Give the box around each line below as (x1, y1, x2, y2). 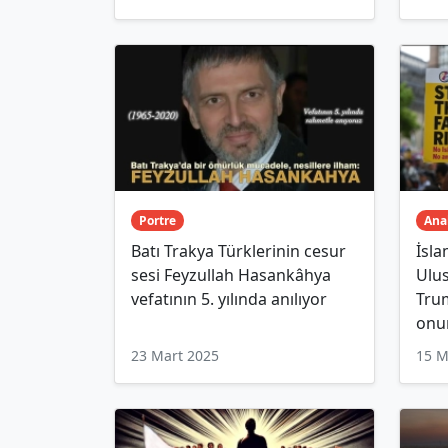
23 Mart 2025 (131, 345, 219, 365)
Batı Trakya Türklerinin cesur (131, 239, 346, 262)
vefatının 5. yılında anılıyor (131, 287, 327, 310)
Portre (138, 211, 176, 229)
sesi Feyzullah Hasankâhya (131, 263, 331, 286)
